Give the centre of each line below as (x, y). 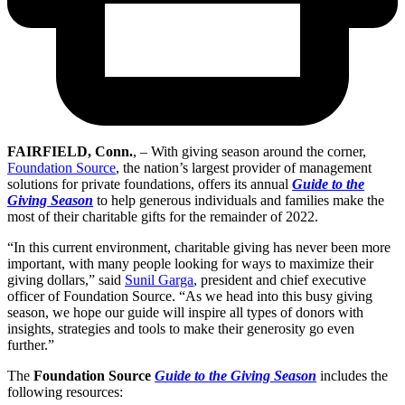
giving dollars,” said (66, 279)
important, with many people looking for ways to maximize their (190, 263)
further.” (31, 344)
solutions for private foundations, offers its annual (150, 184)
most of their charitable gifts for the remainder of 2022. (163, 216)
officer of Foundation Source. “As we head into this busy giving (190, 296)
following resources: (65, 391)
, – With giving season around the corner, (250, 151)
